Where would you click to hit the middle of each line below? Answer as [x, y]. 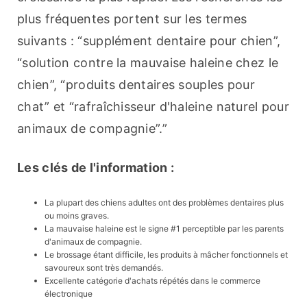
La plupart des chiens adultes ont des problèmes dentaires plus [164, 203]
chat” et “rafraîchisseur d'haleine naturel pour [153, 107]
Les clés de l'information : [96, 168]
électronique [69, 294]
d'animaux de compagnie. [93, 242]
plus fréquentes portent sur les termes [132, 19]
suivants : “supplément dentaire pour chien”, [149, 41]
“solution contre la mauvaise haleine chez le [148, 63]
